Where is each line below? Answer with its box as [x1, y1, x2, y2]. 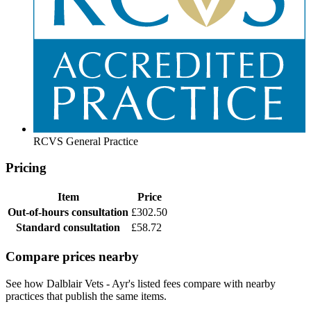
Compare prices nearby [6, 249, 139, 264]
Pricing [6, 160, 47, 176]
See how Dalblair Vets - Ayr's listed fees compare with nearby [6, 277, 276, 289]
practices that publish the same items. [6, 289, 167, 302]
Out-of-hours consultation [8, 206, 128, 219]
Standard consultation [16, 221, 120, 234]
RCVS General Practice [33, 135, 138, 147]
